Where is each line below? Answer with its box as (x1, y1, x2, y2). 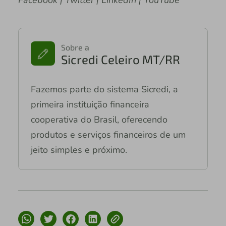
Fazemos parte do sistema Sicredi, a (30, 83, 178, 95)
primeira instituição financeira (30, 98, 149, 110)
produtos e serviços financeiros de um (30, 128, 186, 141)
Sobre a (61, 42, 89, 52)
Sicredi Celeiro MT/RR (61, 51, 180, 67)
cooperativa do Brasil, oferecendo (30, 113, 167, 126)
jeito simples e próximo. (30, 143, 127, 156)
